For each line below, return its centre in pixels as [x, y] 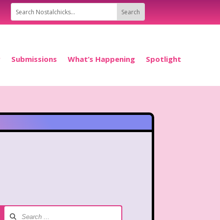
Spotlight [164, 59]
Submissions [34, 59]
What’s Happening [101, 59]
